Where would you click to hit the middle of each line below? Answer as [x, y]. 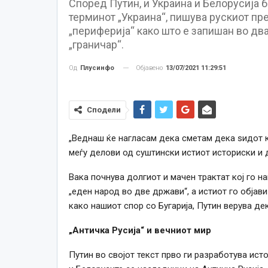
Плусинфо [97, 68]
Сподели [103, 109]
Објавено [150, 68]
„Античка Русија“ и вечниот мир [140, 230]
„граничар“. [96, 44]
